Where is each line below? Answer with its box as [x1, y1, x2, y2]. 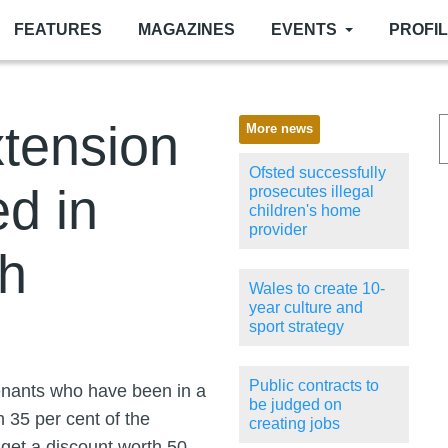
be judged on [249, 396, 342, 414]
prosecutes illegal [249, 183, 374, 201]
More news [246, 122, 313, 137]
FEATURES [13, 21, 102, 38]
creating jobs [249, 415, 340, 433]
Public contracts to [249, 377, 379, 395]
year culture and [249, 299, 363, 317]
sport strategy [249, 318, 344, 336]
